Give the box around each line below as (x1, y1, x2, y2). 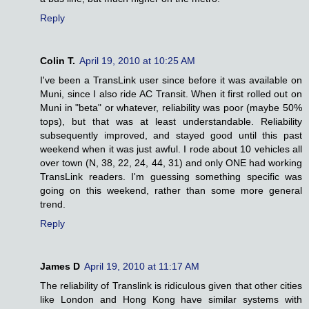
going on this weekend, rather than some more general (40, 185, 302, 197)
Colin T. (40, 55, 75, 67)
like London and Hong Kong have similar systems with (40, 294, 302, 306)
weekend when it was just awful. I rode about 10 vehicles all (40, 143, 302, 155)
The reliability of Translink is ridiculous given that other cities (40, 280, 302, 292)
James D (40, 261, 80, 272)
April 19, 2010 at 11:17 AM (84, 261, 199, 272)
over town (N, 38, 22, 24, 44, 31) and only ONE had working (40, 157, 302, 169)
